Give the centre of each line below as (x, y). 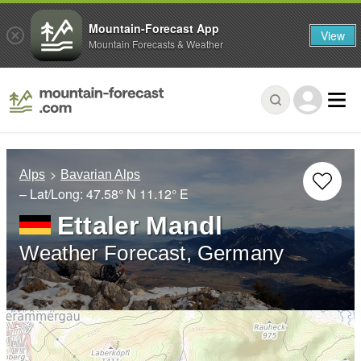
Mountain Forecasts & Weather (156, 44)
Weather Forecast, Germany (151, 253)
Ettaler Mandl (140, 226)
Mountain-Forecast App (154, 28)
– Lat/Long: (53, 194)
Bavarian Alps (101, 175)
